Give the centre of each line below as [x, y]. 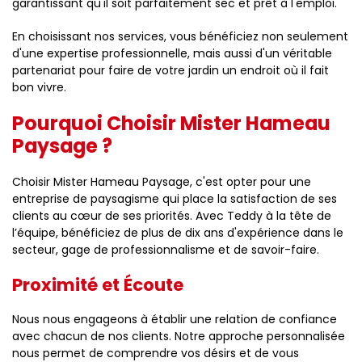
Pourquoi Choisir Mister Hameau [171, 123]
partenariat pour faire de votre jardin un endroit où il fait [170, 70]
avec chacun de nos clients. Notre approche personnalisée [179, 336]
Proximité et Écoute [98, 285]
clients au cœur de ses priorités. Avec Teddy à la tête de [172, 216]
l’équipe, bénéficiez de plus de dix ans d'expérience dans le [178, 233]
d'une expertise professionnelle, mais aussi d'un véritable [172, 53]
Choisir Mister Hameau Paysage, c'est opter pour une [162, 182]
